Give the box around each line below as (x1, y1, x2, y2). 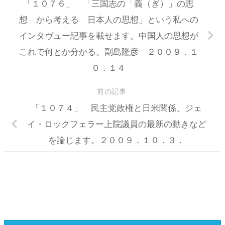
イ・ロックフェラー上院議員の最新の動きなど (27, 119, 206, 130)
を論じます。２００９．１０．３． (48, 135, 185, 146)
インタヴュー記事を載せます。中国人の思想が (19, 30, 198, 41)
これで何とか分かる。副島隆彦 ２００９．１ (19, 46, 198, 57)
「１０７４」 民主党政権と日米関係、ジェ (31, 103, 202, 114)
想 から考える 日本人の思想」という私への (19, 14, 198, 25)
